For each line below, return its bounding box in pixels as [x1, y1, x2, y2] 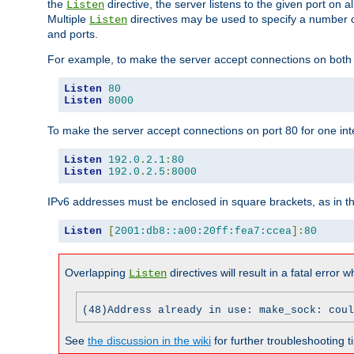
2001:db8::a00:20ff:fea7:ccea [115, 224, 292, 237]
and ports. [47, 27, 98, 40]
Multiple [47, 12, 89, 25]
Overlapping [65, 265, 129, 279]
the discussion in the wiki [88, 333, 211, 347]
